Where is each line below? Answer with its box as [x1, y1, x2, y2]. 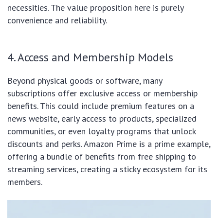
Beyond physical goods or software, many [7, 75, 162, 87]
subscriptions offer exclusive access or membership [7, 88, 198, 99]
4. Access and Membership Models [7, 50, 173, 65]
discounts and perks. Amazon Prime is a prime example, [7, 138, 210, 150]
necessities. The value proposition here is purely [7, 2, 183, 14]
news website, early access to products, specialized [7, 113, 197, 125]
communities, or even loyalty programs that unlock [7, 126, 196, 137]
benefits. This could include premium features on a [7, 100, 194, 112]
